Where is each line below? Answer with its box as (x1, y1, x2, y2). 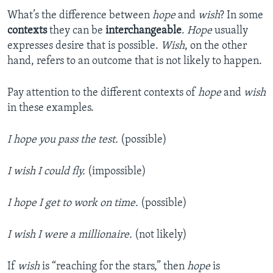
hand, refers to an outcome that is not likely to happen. (7, 55, 262, 68)
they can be (47, 25, 105, 37)
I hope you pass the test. (7, 134, 121, 146)
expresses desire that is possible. (7, 40, 161, 52)
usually (212, 25, 248, 37)
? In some (220, 10, 263, 22)
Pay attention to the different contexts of (7, 87, 198, 99)
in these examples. (7, 102, 94, 115)
